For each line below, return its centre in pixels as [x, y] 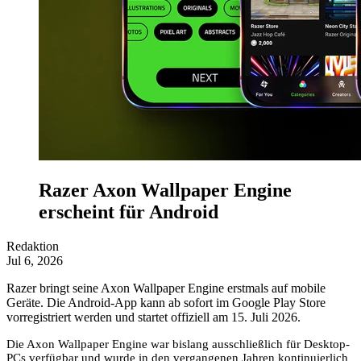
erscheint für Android [129, 212]
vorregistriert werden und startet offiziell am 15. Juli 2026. [154, 317]
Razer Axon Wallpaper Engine [165, 190]
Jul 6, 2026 [35, 260]
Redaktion [33, 246]
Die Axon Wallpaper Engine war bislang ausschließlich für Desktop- [178, 344]
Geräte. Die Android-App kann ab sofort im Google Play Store [166, 302]
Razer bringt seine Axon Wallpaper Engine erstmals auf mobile [166, 288]
